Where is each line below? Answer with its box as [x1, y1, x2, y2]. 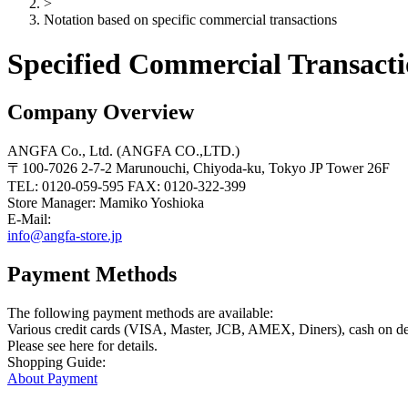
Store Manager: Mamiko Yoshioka [7, 195, 204, 211]
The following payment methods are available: [7, 305, 273, 321]
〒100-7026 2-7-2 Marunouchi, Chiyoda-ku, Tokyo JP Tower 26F [7, 160, 390, 177]
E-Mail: [7, 211, 51, 228]
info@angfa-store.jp [7, 228, 122, 244]
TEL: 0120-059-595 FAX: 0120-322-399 [7, 178, 246, 195]
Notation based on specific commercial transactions [44, 11, 337, 27]
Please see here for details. [7, 338, 158, 354]
